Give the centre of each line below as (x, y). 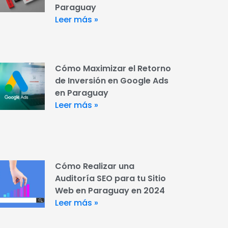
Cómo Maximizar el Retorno (113, 69)
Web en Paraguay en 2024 (110, 190)
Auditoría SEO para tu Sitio (110, 178)
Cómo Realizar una (94, 166)
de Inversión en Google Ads (111, 81)
